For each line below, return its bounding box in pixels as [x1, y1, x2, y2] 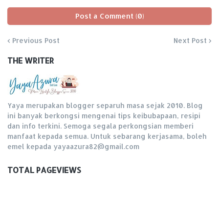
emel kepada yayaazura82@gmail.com [7, 142, 139, 151]
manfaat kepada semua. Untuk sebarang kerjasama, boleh [7, 132, 207, 141]
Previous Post [12, 36, 60, 45]
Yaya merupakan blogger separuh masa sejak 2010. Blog [7, 101, 203, 110]
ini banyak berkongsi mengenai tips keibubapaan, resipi [7, 111, 200, 120]
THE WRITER [7, 55, 54, 66]
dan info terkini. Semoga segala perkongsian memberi [7, 122, 194, 131]
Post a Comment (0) [75, 11, 144, 21]
